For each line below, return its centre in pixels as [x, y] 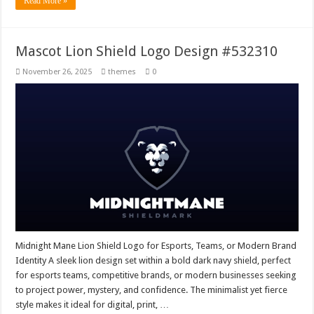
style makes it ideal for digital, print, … [93, 305]
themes [122, 72]
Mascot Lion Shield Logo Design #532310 [147, 52]
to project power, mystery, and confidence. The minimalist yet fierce [152, 290]
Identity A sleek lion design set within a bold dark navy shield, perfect [153, 261]
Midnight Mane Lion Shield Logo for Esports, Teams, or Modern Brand [156, 246]
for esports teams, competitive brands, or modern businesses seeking [156, 275]
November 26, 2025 [57, 72]
